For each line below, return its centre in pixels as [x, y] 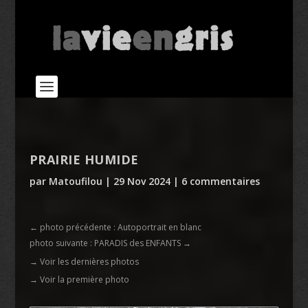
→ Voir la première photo [79, 279]
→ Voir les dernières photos [84, 262]
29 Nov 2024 [142, 181]
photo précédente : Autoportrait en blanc [120, 227]
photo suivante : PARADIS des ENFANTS [105, 243]
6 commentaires [220, 181]
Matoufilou [75, 181]
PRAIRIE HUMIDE [84, 159]
